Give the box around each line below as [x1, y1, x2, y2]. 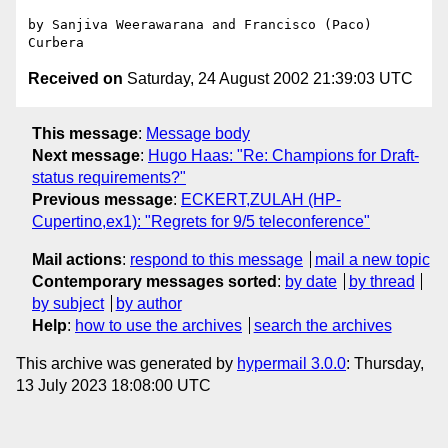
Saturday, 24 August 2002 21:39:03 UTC [123, 70, 413, 88]
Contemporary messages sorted [32, 272, 277, 290]
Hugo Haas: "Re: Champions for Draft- [148, 146, 419, 164]
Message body [146, 124, 250, 142]
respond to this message [130, 250, 303, 268]
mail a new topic [314, 250, 430, 268]
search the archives [253, 316, 392, 334]
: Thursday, [346, 354, 424, 372]
